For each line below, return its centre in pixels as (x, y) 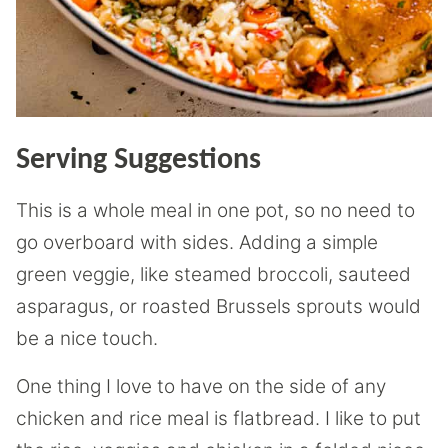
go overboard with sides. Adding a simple (197, 242)
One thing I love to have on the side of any (201, 386)
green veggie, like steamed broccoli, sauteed (213, 274)
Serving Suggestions (138, 160)
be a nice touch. (87, 338)
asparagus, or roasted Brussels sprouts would (218, 306)
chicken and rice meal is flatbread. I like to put (218, 418)
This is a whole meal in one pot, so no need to (215, 210)
